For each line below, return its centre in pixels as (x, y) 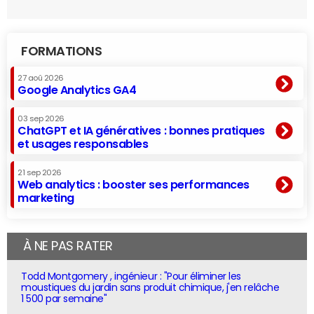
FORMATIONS (62, 51)
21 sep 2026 (40, 172)
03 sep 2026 (41, 118)
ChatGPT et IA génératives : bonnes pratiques (141, 130)
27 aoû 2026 (41, 78)
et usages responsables (83, 143)
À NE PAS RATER (68, 246)
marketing (46, 197)
